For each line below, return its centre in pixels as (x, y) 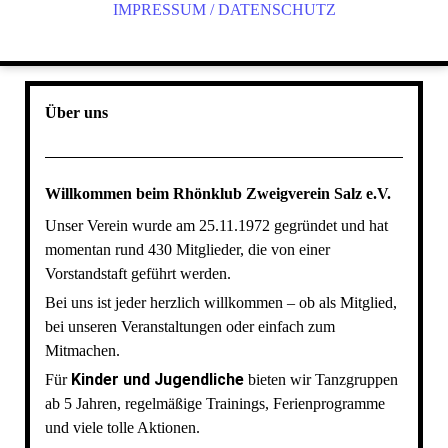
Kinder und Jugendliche (157, 380)
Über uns (78, 112)
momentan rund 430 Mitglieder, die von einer (187, 250)
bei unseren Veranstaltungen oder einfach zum (189, 327)
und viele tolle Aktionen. (122, 428)
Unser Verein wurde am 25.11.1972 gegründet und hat (216, 226)
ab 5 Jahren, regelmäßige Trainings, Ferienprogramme (214, 404)
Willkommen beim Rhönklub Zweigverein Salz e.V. (219, 194)
